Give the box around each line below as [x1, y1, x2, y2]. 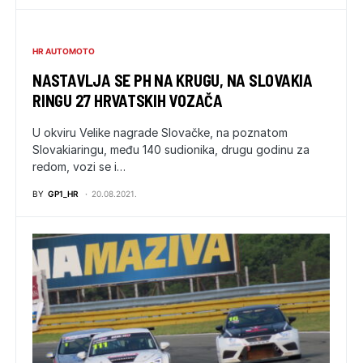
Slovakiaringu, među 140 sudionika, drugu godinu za [32, 143, 310, 157]
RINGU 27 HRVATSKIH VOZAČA [32, 91, 223, 111]
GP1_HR [48, 189, 79, 199]
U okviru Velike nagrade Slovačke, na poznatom [32, 126, 288, 140]
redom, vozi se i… [32, 160, 126, 174]
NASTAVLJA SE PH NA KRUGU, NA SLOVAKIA [32, 70, 313, 91]
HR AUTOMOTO [32, 46, 95, 57]
